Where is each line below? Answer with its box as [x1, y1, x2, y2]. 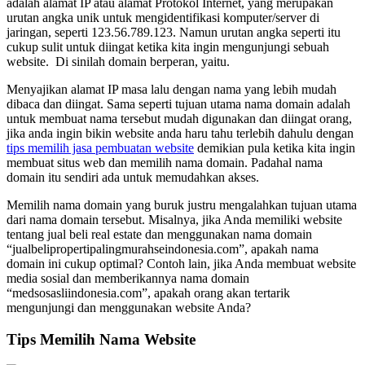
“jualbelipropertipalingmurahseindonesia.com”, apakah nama [7, 242, 319, 257]
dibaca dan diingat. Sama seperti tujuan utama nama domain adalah [7, 97, 350, 112]
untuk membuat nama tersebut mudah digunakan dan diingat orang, [7, 112, 352, 126]
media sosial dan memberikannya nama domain [7, 271, 249, 286]
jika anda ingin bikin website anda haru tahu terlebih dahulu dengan [7, 126, 354, 141]
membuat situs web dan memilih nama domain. [7, 156, 251, 170]
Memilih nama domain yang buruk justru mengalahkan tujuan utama [7, 198, 357, 213]
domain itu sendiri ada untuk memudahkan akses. [7, 170, 259, 185]
